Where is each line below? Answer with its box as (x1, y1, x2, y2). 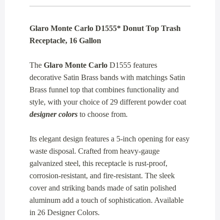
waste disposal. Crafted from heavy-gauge (29, 146, 160, 155)
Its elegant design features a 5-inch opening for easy (29, 134, 190, 143)
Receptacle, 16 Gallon (29, 36, 101, 45)
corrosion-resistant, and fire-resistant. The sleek (29, 171, 175, 180)
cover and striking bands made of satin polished (29, 183, 176, 192)
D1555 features (108, 60, 157, 69)
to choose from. (78, 110, 128, 118)
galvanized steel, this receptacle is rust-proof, (29, 159, 167, 167)
